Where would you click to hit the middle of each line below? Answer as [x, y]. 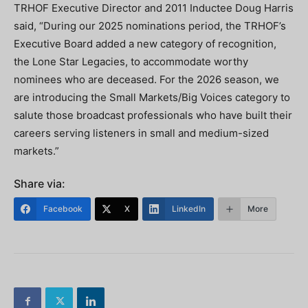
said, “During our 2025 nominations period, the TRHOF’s [150, 26]
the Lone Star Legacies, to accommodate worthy [131, 62]
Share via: [40, 184]
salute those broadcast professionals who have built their [153, 115]
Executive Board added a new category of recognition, [145, 44]
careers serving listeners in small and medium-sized [141, 133]
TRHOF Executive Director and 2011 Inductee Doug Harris [154, 8]
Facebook [63, 209]
